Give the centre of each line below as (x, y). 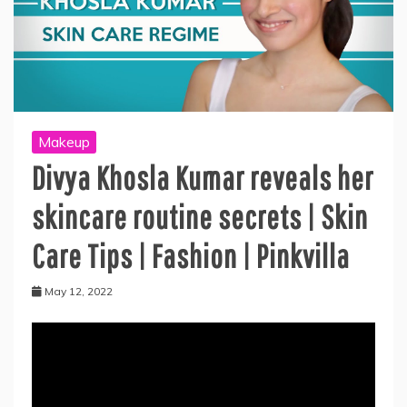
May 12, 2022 (79, 292)
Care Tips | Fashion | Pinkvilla (191, 256)
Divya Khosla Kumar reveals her (203, 178)
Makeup (64, 142)
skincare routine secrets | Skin (200, 217)
